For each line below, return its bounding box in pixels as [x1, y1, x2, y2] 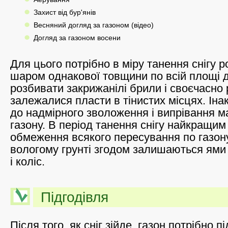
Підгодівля [41, 189, 108, 205]
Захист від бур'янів [33, 8, 96, 16]
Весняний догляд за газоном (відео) [33, 21, 154, 29]
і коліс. [10, 155, 45, 168]
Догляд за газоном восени [33, 34, 121, 42]
